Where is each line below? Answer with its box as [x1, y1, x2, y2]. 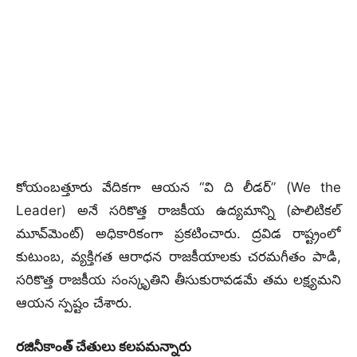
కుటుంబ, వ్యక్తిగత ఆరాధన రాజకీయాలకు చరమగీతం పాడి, [16, 248, 341, 265]
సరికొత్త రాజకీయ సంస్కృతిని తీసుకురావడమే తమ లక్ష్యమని [16, 271, 341, 288]
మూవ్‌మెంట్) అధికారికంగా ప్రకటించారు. [16, 225, 241, 241]
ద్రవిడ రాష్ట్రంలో [252, 225, 341, 241]
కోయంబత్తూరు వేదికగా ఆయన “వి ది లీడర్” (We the [16, 178, 341, 195]
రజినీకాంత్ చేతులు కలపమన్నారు [16, 338, 191, 355]
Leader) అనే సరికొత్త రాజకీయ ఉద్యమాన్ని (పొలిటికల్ [16, 202, 341, 218]
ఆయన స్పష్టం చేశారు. [16, 294, 132, 311]
